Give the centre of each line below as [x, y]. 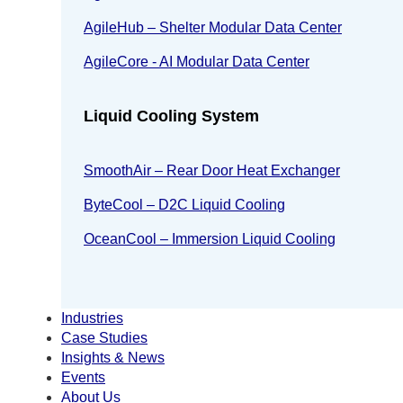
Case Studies [104, 338]
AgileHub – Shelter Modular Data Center [213, 28]
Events [83, 378]
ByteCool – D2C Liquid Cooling [184, 205]
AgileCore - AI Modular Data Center [197, 62]
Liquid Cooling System [171, 116]
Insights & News [113, 358]
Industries [92, 318]
